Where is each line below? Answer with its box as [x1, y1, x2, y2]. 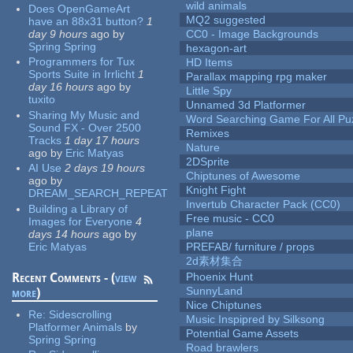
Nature [186, 141, 221, 154]
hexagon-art [186, 42, 247, 55]
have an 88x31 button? [28, 14, 144, 28]
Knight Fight [186, 184, 247, 197]
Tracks [28, 133, 62, 147]
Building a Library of [28, 202, 128, 215]
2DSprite [186, 155, 230, 169]
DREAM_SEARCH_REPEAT [28, 187, 169, 200]
